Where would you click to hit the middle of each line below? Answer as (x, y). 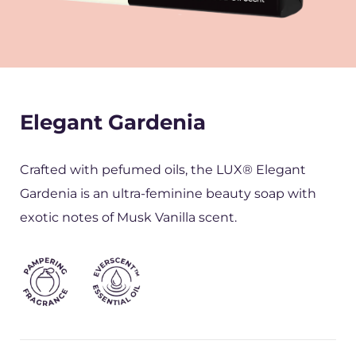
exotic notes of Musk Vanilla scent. (128, 217)
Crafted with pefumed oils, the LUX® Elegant (163, 169)
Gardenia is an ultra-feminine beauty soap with (168, 193)
